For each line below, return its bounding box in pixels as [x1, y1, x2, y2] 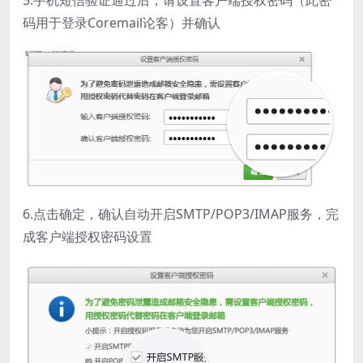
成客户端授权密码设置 [23, 227, 152, 246]
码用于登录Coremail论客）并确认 [23, 13, 220, 32]
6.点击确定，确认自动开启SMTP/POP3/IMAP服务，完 [23, 204, 339, 223]
